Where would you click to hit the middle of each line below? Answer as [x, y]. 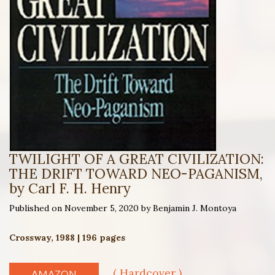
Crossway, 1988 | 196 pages [67, 237]
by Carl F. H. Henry [70, 188]
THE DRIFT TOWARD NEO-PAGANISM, [136, 173]
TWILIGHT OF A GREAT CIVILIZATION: [137, 158]
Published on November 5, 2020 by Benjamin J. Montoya [123, 208]
